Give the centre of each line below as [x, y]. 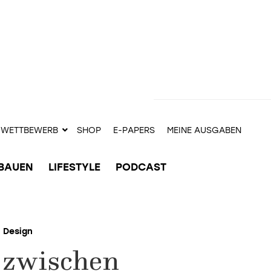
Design [18, 231]
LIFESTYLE [74, 167]
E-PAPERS [134, 130]
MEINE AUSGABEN [204, 130]
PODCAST [141, 167]
